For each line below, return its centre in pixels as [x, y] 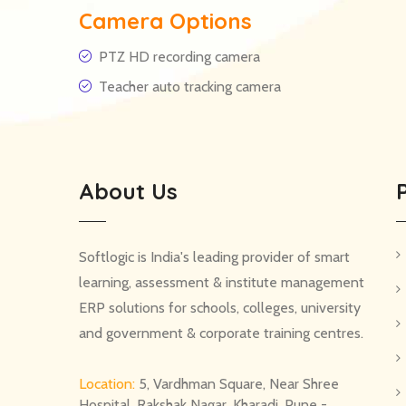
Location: [109, 384]
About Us [128, 191]
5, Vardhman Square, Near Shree [239, 384]
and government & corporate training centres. [221, 333]
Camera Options [165, 21]
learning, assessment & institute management [222, 282]
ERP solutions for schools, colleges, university [220, 308]
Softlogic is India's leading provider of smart [214, 257]
